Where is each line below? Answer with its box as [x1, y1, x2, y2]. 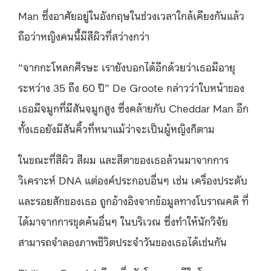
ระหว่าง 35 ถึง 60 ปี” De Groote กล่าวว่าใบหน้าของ [18, 80, 244, 94]
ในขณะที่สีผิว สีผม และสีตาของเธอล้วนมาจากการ [18, 152, 229, 166]
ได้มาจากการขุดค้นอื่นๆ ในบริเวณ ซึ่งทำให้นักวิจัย [18, 214, 228, 228]
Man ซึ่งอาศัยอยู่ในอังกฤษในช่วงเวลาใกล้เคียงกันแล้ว [18, 8, 244, 22]
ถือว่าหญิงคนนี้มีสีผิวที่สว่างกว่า [18, 28, 149, 43]
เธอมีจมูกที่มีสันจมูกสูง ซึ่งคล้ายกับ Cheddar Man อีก [18, 100, 249, 115]
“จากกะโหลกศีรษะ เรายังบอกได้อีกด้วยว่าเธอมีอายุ [18, 59, 235, 74]
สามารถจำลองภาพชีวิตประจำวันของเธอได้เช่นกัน [18, 234, 227, 249]
